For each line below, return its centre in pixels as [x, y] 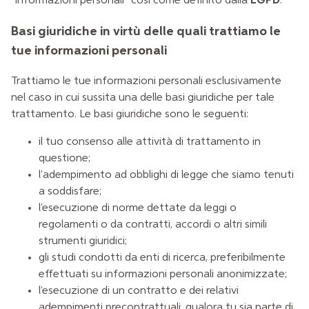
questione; [64, 159]
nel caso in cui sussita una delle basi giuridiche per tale [143, 98]
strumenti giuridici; [83, 242]
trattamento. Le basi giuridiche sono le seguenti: [130, 115]
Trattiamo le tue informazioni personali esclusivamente [146, 82]
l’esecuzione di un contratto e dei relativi [139, 291]
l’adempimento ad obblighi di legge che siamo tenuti [166, 176]
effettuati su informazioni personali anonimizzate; [163, 275]
